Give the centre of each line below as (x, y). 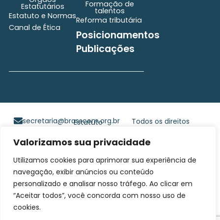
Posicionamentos (118, 35)
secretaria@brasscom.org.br (71, 121)
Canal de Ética (34, 28)
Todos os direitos (161, 121)
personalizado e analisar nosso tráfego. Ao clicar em (103, 184)
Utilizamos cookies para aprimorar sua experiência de (105, 160)
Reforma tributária (109, 20)
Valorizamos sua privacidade (82, 142)
